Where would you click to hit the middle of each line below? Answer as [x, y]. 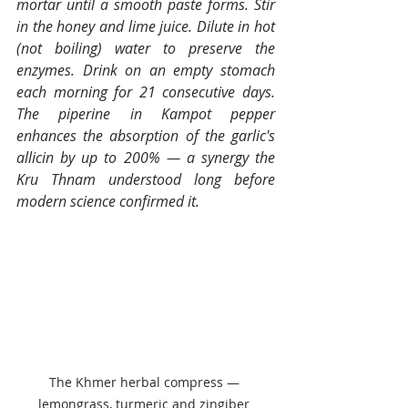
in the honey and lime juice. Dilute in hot [146, 27]
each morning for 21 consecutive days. [146, 92]
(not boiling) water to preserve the [146, 49]
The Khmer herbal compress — [146, 382]
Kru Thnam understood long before [146, 180]
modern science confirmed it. [108, 202]
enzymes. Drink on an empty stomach [146, 71]
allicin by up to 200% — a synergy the [146, 158]
